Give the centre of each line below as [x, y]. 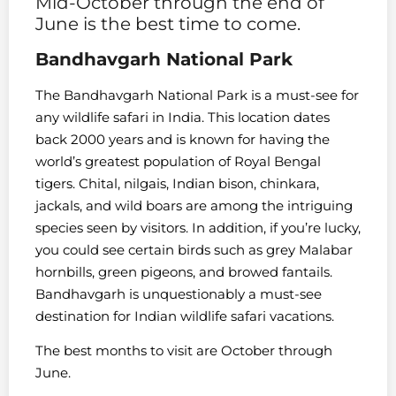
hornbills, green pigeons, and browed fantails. [184, 271]
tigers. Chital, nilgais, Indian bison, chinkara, [177, 183]
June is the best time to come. [168, 23]
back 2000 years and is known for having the [183, 139]
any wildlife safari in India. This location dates [183, 117]
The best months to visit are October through [184, 351]
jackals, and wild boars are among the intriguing [194, 205]
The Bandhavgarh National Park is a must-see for [197, 95]
